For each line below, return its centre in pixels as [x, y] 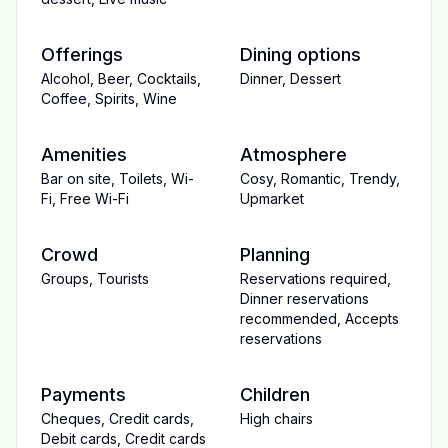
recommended [288, 318]
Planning [275, 254]
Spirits [115, 98]
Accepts [372, 318]
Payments [83, 394]
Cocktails [167, 78]
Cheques [71, 418]
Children [275, 394]
